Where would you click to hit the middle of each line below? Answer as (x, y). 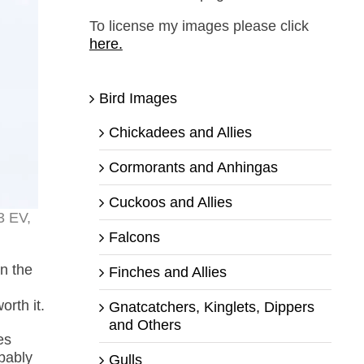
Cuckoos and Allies (170, 202)
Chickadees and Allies (180, 132)
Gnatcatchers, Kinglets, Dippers (211, 307)
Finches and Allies (167, 272)
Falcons (134, 237)
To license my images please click (199, 26)
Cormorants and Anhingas (193, 167)
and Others (145, 325)
